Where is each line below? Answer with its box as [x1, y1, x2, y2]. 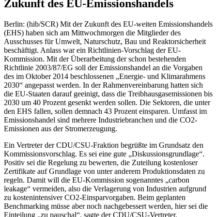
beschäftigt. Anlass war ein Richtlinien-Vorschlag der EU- [4, 46, 181, 54]
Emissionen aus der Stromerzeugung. [4, 124, 117, 133]
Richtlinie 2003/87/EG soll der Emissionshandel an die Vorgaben [4, 63, 202, 72]
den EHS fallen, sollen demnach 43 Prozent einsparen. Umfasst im [4, 107, 207, 115]
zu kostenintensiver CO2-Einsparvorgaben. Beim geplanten [4, 193, 186, 201]
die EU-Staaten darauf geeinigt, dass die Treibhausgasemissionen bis [4, 89, 213, 98]
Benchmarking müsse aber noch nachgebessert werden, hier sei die [4, 201, 208, 210]
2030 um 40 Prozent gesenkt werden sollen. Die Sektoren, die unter [4, 98, 210, 107]
